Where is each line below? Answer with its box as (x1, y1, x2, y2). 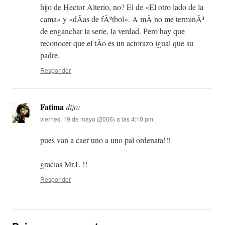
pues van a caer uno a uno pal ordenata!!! (40, 135, 171, 146)
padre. (40, 50, 60, 61)
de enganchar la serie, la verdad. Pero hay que (40, 26, 185, 37)
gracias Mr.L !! (40, 159, 87, 170)
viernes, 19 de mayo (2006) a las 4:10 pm (40, 115, 153, 124)
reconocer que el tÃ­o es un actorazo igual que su (40, 38, 193, 49)
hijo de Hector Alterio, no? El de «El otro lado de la (40, 2, 203, 13)
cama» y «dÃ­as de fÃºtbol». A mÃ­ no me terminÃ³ (40, 14, 204, 25)
